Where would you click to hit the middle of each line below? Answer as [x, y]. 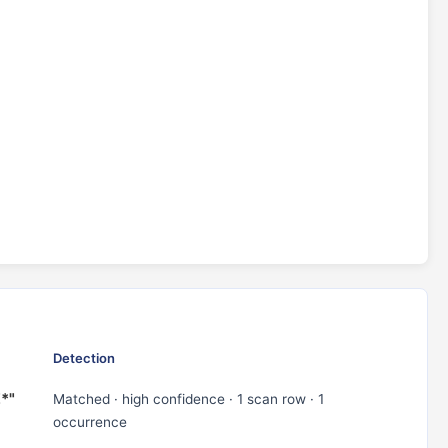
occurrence [90, 422]
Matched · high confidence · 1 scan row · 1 [188, 399]
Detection [84, 358]
